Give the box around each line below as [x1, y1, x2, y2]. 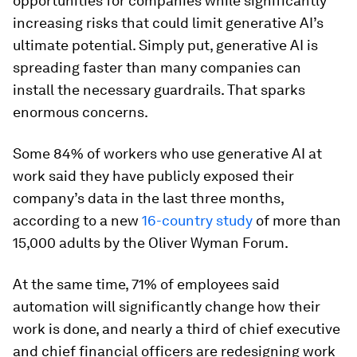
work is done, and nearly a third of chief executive [13, 320, 340, 337]
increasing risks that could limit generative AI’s [13, 14, 324, 31]
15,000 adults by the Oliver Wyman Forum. [13, 234, 288, 251]
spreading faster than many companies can [13, 59, 301, 76]
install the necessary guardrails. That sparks [13, 81, 305, 98]
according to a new [13, 212, 142, 229]
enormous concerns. [13, 104, 148, 120]
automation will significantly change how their [13, 298, 320, 315]
